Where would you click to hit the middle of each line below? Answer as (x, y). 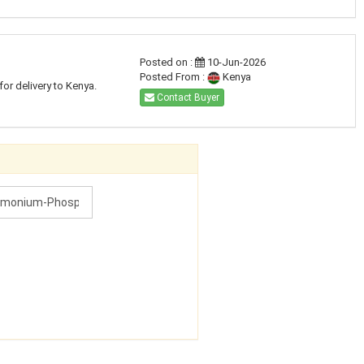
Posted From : (173, 77)
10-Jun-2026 (235, 62)
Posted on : (167, 62)
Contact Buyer (186, 97)
